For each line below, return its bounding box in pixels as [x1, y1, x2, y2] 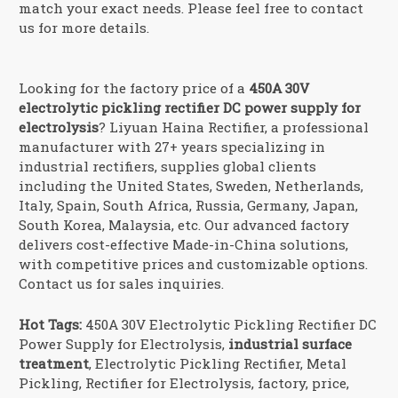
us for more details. [19, 19, 150, 37]
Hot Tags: [19, 314, 83, 333]
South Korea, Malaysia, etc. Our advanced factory [19, 215, 350, 234]
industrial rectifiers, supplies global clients [19, 156, 317, 175]
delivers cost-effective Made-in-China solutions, [19, 235, 349, 253]
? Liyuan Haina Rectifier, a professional [99, 117, 370, 136]
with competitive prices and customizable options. [19, 254, 369, 273]
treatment [19, 354, 90, 372]
